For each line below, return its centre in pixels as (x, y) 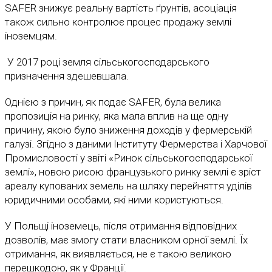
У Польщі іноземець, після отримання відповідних (121, 226)
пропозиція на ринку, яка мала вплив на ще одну (117, 116)
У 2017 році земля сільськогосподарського (107, 62)
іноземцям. (31, 36)
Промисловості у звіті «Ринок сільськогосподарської (128, 158)
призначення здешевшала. (67, 76)
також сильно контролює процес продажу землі (118, 22)
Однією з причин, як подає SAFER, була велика (113, 102)
